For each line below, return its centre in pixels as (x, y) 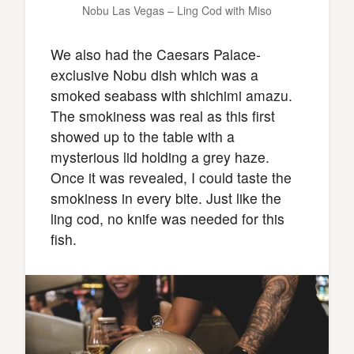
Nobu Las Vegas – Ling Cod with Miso (177, 10)
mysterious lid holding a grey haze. (160, 156)
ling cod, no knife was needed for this (168, 218)
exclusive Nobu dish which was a (154, 74)
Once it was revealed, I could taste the (171, 177)
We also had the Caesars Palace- (156, 54)
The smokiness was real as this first (163, 115)
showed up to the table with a (143, 136)
